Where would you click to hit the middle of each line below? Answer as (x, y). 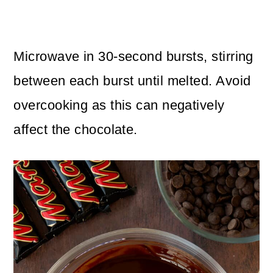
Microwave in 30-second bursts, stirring (133, 57)
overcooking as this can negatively (119, 105)
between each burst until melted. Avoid (132, 81)
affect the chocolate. (76, 130)
